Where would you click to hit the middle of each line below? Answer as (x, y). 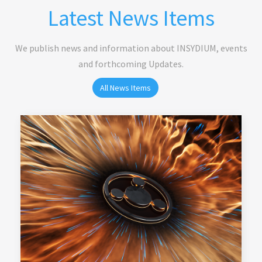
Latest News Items (131, 18)
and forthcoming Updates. (131, 64)
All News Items (125, 88)
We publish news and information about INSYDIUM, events (131, 48)
